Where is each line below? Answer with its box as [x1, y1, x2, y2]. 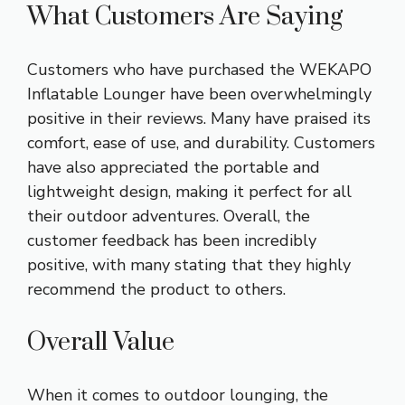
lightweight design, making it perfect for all [27, 181, 352, 203]
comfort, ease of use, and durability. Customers [27, 132, 375, 155]
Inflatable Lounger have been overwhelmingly [27, 83, 372, 106]
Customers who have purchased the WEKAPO [27, 59, 372, 81]
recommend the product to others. [27, 278, 286, 301]
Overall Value [27, 326, 174, 359]
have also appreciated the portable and [27, 156, 320, 179]
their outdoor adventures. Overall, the [27, 205, 310, 228]
